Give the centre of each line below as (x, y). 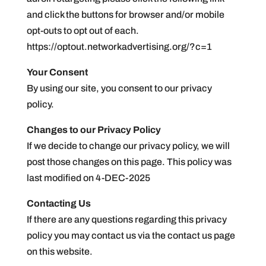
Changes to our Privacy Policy (94, 130)
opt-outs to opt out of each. (83, 31)
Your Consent (57, 72)
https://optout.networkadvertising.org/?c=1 (119, 47)
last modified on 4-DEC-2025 (88, 178)
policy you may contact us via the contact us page (131, 235)
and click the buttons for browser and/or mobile (125, 15)
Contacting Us (58, 203)
